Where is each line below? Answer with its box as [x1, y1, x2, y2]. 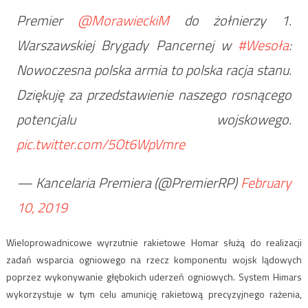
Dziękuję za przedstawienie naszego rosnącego [16, 84, 292, 106]
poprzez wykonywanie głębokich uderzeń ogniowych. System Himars [5, 269, 302, 285]
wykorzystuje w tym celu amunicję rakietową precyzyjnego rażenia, [5, 287, 302, 302]
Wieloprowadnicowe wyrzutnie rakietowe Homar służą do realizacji [5, 235, 302, 250]
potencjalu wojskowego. [16, 109, 292, 131]
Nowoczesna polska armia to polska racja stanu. [16, 59, 292, 81]
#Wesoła [238, 34, 289, 56]
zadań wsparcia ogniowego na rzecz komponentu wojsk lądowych [5, 252, 302, 267]
